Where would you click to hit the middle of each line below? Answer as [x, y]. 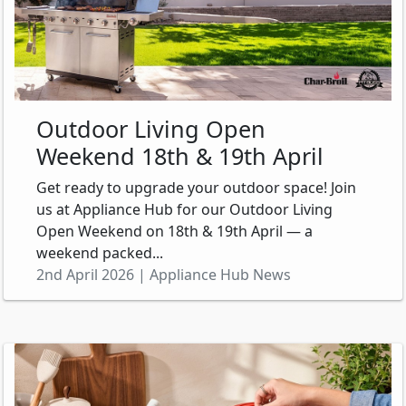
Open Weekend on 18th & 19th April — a [174, 231]
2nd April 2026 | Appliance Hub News [164, 274]
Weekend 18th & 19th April [180, 155]
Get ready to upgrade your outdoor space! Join [196, 187]
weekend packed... [100, 252]
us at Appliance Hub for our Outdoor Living [184, 209]
